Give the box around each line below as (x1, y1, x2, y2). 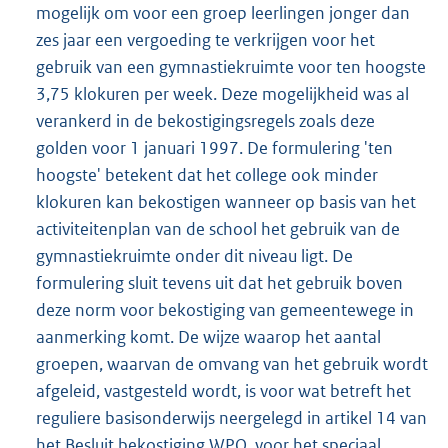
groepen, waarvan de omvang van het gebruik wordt (36, 353, 428, 376)
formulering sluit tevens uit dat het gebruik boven (36, 272, 403, 295)
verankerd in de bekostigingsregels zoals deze (36, 110, 375, 133)
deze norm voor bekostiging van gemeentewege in (36, 299, 414, 322)
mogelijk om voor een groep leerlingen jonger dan (36, 2, 410, 25)
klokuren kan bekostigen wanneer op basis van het (36, 191, 416, 214)
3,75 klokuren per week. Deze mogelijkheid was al (36, 83, 409, 106)
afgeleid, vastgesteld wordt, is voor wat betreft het (36, 380, 411, 403)
